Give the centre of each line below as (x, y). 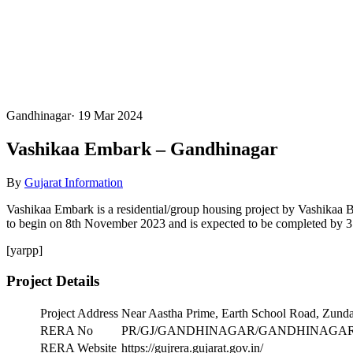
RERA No (67, 331)
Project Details (53, 281)
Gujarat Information (74, 182)
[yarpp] (24, 250)
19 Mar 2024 (110, 115)
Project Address (79, 314)
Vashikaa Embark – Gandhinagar (142, 149)
